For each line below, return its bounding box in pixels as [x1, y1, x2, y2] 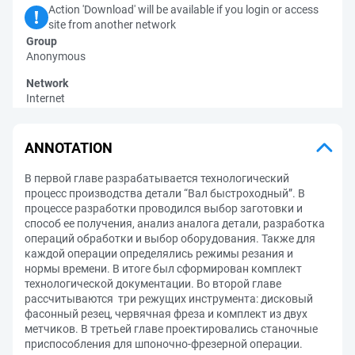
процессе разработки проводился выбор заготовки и [25, 202, 303, 215]
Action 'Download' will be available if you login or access [48, 3, 319, 16]
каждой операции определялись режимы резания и [25, 247, 293, 260]
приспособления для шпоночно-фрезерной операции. [25, 338, 303, 350]
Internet [26, 92, 65, 105]
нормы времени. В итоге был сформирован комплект [25, 262, 302, 275]
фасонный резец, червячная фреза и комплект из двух [25, 307, 307, 320]
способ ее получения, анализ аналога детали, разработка [25, 217, 325, 230]
